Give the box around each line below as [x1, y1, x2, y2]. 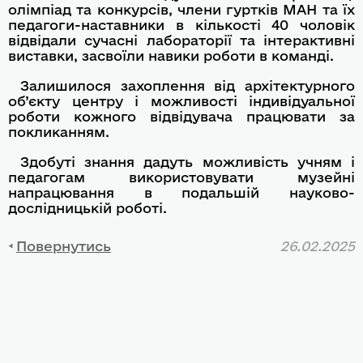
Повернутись [16, 238, 111, 254]
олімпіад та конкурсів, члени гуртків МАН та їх [8, 2, 355, 17]
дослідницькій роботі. [8, 200, 167, 216]
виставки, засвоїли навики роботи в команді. [8, 48, 334, 63]
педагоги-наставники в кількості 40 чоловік [8, 17, 355, 32]
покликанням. [8, 124, 109, 139]
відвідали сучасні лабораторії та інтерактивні [8, 32, 355, 48]
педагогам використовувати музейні [8, 169, 355, 185]
